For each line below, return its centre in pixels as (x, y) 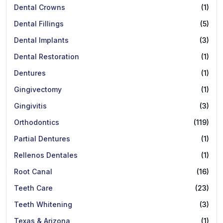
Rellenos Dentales (46, 155)
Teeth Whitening (43, 204)
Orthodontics (37, 122)
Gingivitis (30, 106)
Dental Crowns (40, 7)
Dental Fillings (39, 23)
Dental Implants (41, 40)
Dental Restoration (47, 56)
